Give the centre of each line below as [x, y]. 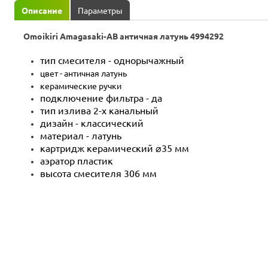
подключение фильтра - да [101, 98]
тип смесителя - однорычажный [112, 61]
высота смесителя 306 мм [98, 174]
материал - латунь [81, 136]
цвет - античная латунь [83, 74]
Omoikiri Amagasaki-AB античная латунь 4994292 [124, 37]
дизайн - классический [92, 124]
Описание [42, 10]
